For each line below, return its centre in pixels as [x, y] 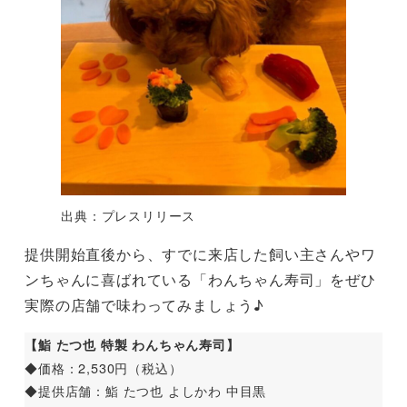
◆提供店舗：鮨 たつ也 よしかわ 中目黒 [146, 390]
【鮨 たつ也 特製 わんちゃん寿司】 [132, 344]
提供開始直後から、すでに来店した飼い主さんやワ [200, 253]
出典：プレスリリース [129, 215]
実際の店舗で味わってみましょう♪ [144, 304]
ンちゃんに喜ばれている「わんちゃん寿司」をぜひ [200, 279]
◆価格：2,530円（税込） [104, 367]
